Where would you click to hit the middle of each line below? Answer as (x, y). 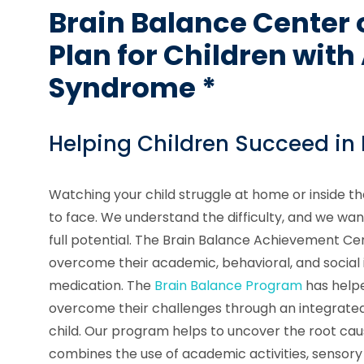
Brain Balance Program (228, 285)
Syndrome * (132, 88)
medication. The (102, 285)
